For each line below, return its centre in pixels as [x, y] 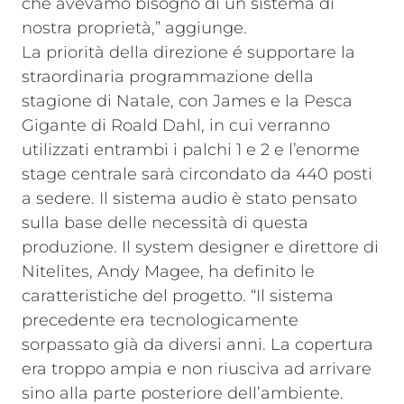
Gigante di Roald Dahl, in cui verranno [176, 125]
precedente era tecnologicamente [160, 320]
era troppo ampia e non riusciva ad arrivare [197, 369]
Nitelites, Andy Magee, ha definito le [168, 271]
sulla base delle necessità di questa [165, 223]
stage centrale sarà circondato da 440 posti [197, 174]
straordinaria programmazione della [168, 77]
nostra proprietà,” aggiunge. [134, 28]
